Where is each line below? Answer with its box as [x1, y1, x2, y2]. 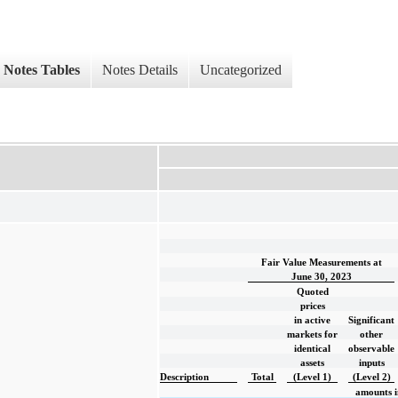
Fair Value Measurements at [260, 257, 382, 267]
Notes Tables [4, 62, 80, 78]
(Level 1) [293, 371, 331, 382]
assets [300, 357, 324, 368]
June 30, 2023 [291, 271, 352, 282]
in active [294, 314, 330, 325]
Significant [348, 314, 394, 325]
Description [160, 371, 209, 382]
